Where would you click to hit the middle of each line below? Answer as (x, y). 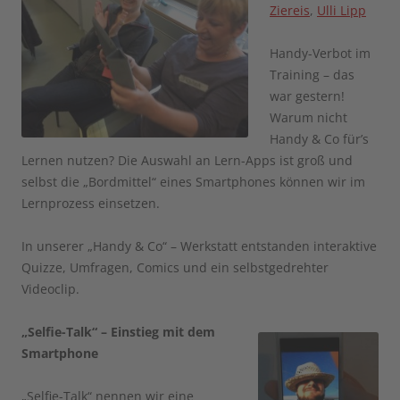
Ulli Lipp (342, 11)
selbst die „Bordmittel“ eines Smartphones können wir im (193, 182)
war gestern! (307, 96)
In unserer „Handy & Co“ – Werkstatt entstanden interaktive (199, 246)
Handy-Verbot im (320, 54)
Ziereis (290, 11)
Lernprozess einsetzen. (91, 204)
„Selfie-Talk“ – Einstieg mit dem (118, 332)
